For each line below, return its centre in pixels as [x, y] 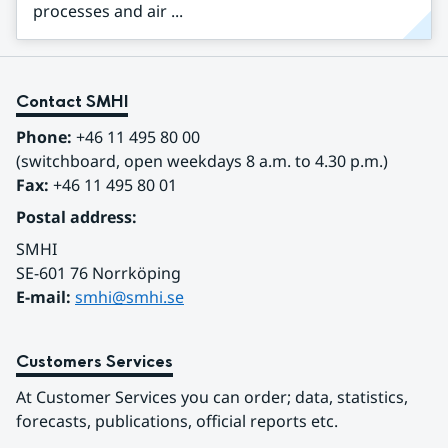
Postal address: [76, 217]
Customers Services [94, 361]
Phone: [44, 137]
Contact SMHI [72, 101]
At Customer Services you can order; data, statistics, [212, 397]
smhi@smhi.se [129, 297]
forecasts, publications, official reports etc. [177, 421]
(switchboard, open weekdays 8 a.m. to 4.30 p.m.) [202, 161]
